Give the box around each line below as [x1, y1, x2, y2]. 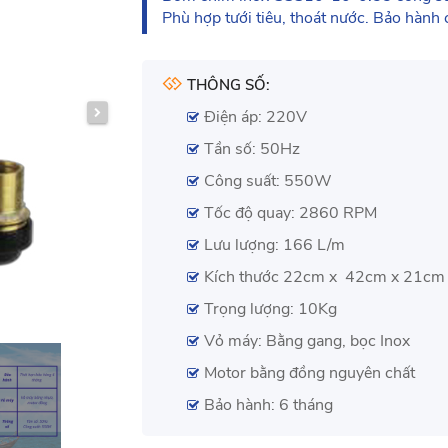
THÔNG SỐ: [183, 74, 271, 95]
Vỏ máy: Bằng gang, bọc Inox [203, 329, 410, 352]
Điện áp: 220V [203, 105, 307, 128]
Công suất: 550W [203, 169, 332, 192]
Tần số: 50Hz [203, 137, 300, 160]
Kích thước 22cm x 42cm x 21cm [203, 265, 445, 288]
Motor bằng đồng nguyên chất [203, 361, 415, 384]
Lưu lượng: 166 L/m [203, 233, 345, 256]
